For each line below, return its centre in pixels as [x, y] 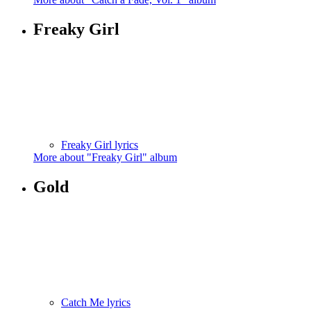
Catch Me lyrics [96, 303]
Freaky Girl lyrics [100, 145]
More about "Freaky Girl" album [105, 158]
